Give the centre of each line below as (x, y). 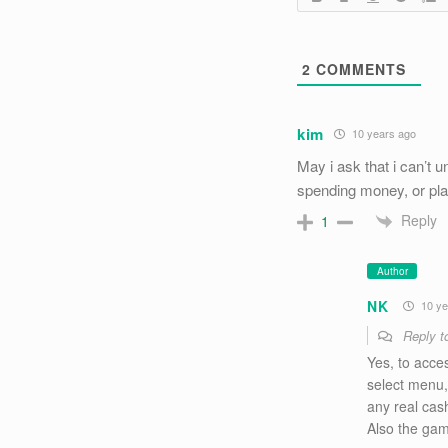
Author (392, 270)
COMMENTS (358, 68)
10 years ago (383, 133)
